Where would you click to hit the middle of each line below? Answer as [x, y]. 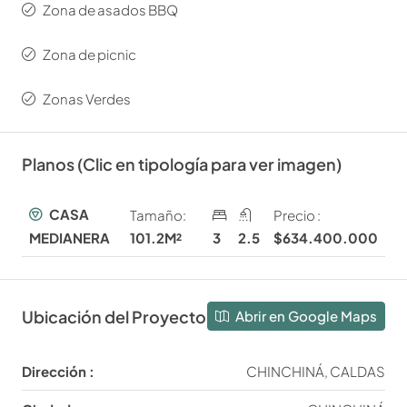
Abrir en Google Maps [305, 316]
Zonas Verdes [87, 99]
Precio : [297, 214]
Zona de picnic [89, 55]
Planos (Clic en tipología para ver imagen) [182, 164]
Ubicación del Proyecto [114, 316]
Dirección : [58, 372]
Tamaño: [158, 214]
